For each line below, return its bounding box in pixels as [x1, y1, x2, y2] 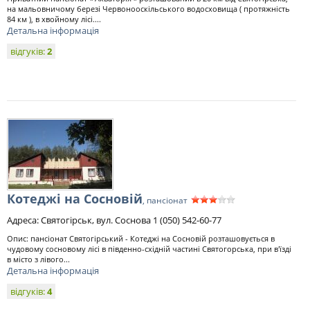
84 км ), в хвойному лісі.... [7, 14, 101, 24]
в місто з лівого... [7, 254, 70, 264]
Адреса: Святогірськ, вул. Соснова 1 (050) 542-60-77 [7, 214, 221, 226]
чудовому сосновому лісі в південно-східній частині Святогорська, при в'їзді [7, 244, 291, 254]
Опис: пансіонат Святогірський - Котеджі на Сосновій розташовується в [7, 233, 275, 244]
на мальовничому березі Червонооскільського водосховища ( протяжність [7, 3, 290, 14]
